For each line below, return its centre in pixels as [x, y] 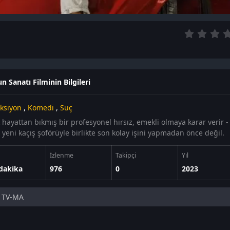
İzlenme [61, 156]
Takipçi [126, 156]
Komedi [41, 108]
